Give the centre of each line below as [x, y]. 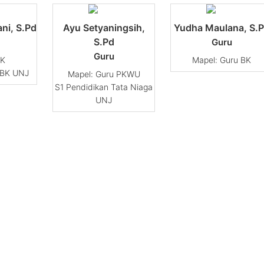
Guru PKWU [118, 74]
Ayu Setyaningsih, [104, 28]
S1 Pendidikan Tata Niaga [104, 87]
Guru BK [235, 60]
